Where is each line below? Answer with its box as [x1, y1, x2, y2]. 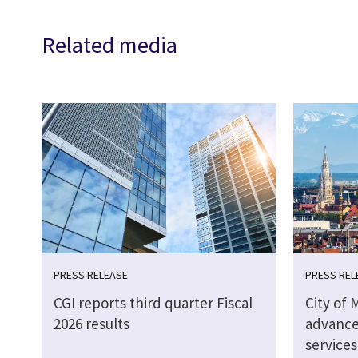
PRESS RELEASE [54, 267, 128, 282]
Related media [42, 30, 177, 59]
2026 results [54, 313, 129, 333]
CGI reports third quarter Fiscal [54, 292, 253, 312]
